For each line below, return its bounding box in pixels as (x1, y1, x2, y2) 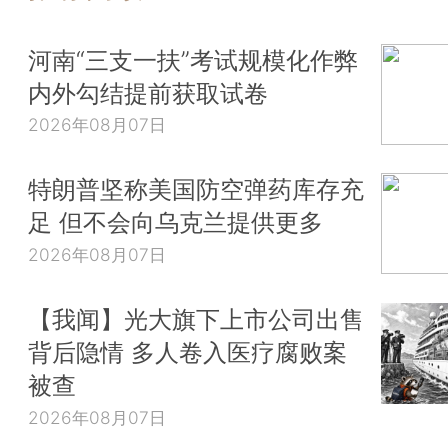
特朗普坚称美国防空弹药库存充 (28, 174, 364, 205)
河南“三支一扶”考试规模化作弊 (28, 44, 358, 75)
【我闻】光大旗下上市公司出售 (28, 304, 364, 335)
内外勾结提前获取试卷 (28, 77, 268, 108)
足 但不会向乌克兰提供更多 (28, 207, 323, 238)
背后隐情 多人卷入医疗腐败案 (28, 337, 347, 368)
